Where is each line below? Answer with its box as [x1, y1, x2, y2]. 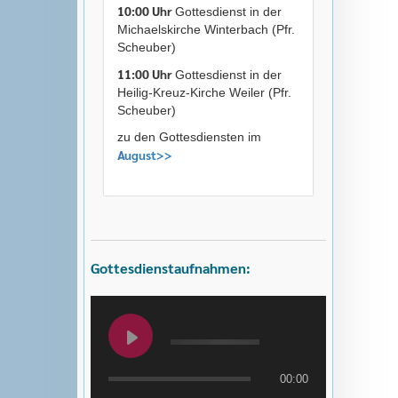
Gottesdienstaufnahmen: [91, 259, 251, 277]
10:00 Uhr [117, 3, 175, 19]
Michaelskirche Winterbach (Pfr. [117, 22, 295, 36]
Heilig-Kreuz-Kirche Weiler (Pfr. [117, 85, 291, 99]
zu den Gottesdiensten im [117, 130, 261, 144]
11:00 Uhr [117, 66, 175, 82]
